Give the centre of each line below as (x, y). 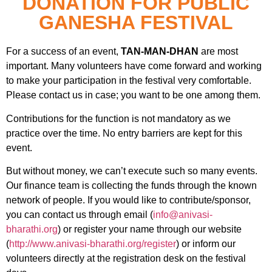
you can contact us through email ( (80, 215)
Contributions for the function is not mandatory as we (118, 118)
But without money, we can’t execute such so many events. (132, 171)
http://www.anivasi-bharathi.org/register (93, 244)
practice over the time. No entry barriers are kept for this (124, 133)
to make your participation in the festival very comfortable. (129, 81)
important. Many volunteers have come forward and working (134, 66)
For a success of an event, (63, 52)
